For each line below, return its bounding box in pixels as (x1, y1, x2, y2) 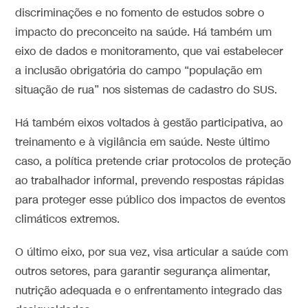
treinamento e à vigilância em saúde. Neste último (15, 135, 270, 150)
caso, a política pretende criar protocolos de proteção (15, 154, 291, 169)
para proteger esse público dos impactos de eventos (15, 192, 286, 208)
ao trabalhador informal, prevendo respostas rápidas (15, 173, 285, 188)
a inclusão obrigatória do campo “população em (15, 63, 263, 78)
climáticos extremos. (15, 212, 120, 227)
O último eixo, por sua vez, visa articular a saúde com (15, 245, 289, 260)
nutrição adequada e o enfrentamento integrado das (15, 283, 283, 298)
